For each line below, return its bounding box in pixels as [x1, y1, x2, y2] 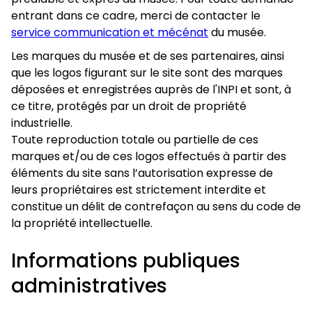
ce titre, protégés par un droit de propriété [11, 98, 247, 114]
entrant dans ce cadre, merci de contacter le [11, 8, 260, 24]
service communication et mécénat [11, 24, 208, 40]
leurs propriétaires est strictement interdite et [11, 182, 266, 198]
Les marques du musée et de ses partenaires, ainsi [11, 48, 284, 64]
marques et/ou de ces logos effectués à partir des [11, 148, 286, 164]
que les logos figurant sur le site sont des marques [11, 65, 283, 81]
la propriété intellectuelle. [11, 215, 153, 231]
